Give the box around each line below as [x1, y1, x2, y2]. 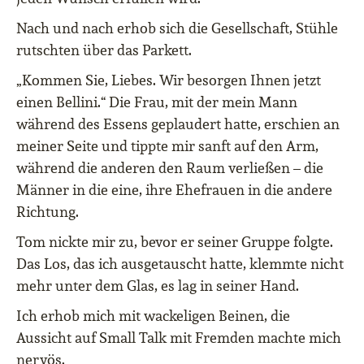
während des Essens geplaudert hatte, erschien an [16, 115, 340, 134]
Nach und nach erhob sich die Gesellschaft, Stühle [16, 19, 338, 38]
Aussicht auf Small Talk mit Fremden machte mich [16, 328, 341, 348]
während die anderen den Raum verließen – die [16, 158, 323, 178]
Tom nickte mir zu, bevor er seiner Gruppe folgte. [16, 232, 333, 252]
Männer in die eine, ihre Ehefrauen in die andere [16, 180, 332, 200]
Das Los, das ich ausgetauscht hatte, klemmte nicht [16, 254, 344, 274]
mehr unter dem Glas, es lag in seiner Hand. [16, 276, 299, 296]
